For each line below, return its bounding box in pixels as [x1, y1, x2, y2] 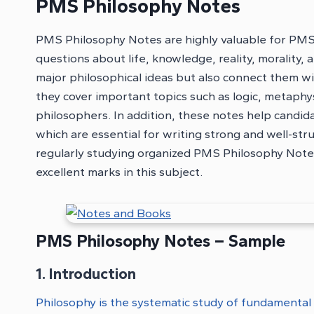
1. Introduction [36, 264, 136, 283]
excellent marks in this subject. [36, 164, 203, 179]
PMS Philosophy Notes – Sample [36, 230, 285, 251]
